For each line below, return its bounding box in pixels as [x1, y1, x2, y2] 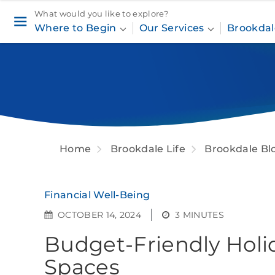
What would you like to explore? [34, 9, 168, 19]
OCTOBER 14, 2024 [58, 209, 142, 220]
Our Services [139, 22, 207, 34]
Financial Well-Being [44, 189, 150, 201]
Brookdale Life [110, 142, 186, 155]
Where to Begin [34, 22, 119, 34]
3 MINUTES [175, 209, 225, 220]
